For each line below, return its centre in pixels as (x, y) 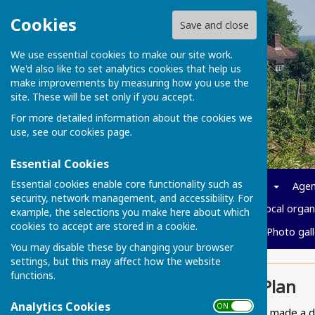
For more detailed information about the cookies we (131, 118)
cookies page (100, 132)
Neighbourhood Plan (214, 286)
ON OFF (233, 306)
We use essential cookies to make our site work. (122, 55)
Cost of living (162, 231)
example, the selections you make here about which (130, 212)
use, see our (40, 132)
